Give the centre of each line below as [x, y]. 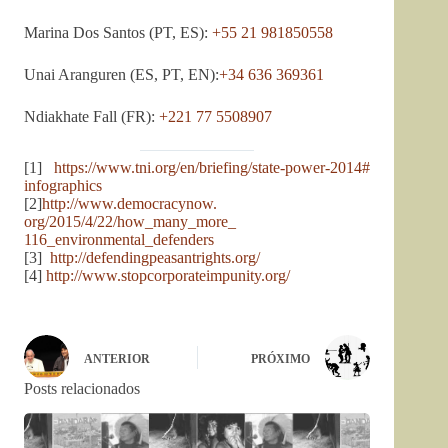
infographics [63, 186]
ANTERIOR [117, 358]
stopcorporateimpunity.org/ [205, 276]
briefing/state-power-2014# [285, 168]
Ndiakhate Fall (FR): [91, 117]
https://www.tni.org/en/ [127, 168]
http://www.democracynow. [129, 204]
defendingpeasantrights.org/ [173, 258]
